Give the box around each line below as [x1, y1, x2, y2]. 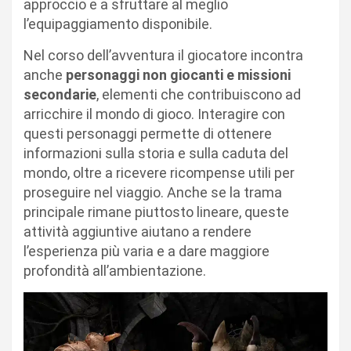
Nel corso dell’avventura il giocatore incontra [24, 47, 303, 64]
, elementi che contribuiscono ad [96, 86, 301, 103]
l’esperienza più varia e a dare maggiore [24, 243, 270, 260]
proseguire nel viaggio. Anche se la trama [24, 184, 282, 201]
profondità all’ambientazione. [24, 262, 206, 280]
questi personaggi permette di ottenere [24, 125, 272, 143]
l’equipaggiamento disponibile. [24, 16, 212, 33]
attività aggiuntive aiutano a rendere [24, 223, 251, 241]
